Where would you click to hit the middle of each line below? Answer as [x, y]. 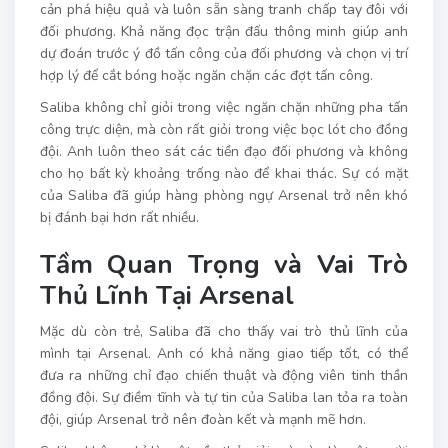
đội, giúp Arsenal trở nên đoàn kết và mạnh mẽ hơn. [203, 420]
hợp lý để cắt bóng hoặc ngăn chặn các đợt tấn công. [206, 76]
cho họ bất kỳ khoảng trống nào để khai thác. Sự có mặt [224, 174]
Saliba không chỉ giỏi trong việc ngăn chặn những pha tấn [224, 108]
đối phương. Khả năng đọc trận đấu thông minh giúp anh [224, 32]
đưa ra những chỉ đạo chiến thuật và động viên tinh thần [224, 376]
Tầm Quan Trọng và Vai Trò [224, 265]
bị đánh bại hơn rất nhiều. [119, 218]
